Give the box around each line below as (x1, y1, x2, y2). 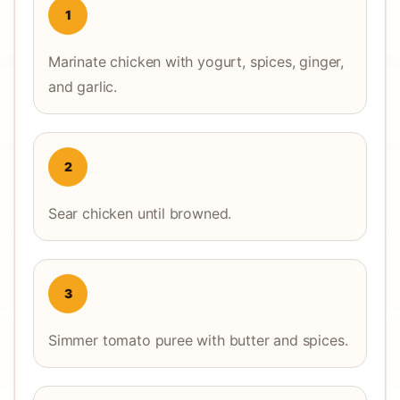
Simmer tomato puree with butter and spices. (48, 331, 348, 349)
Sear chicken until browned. (48, 204, 232, 222)
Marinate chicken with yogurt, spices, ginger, (48, 53, 345, 71)
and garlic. (48, 78, 118, 96)
